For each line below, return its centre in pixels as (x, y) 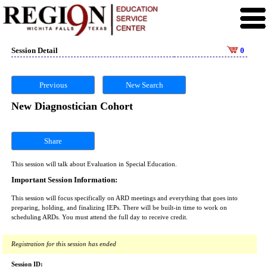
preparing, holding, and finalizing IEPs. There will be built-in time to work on (119, 208)
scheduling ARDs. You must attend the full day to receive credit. (100, 217)
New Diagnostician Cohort (72, 106)
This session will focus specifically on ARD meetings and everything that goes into (125, 198)
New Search (144, 85)
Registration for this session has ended (64, 244)
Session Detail (35, 50)
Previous (53, 85)
